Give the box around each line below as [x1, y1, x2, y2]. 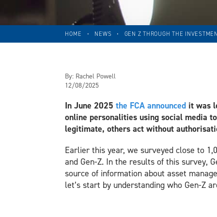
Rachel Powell [76, 72, 116, 81]
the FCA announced [116, 100, 186, 111]
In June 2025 [65, 100, 116, 111]
